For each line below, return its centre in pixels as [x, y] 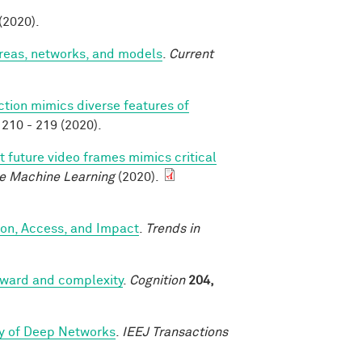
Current [191, 54]
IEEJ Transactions [175, 332]
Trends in [173, 228]
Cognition [157, 280]
